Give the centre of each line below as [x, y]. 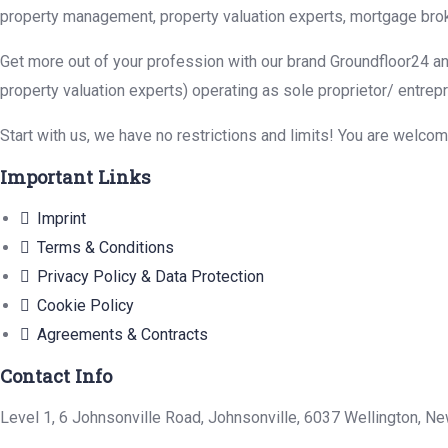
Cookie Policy [85, 306]
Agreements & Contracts [122, 335]
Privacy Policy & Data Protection [150, 277]
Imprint [61, 219]
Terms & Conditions [105, 248]
